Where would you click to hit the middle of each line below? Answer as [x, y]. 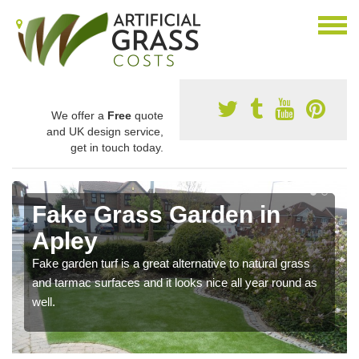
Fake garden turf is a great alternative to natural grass [171, 263]
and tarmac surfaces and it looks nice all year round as [175, 282]
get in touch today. [117, 147]
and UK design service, [105, 131]
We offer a [79, 115]
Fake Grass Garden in [156, 214]
